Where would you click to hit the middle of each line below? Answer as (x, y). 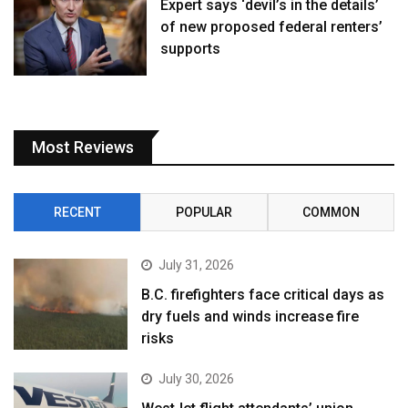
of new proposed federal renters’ (272, 26)
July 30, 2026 (197, 379)
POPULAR (204, 212)
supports (191, 48)
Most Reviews (83, 147)
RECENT (77, 212)
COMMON (331, 212)
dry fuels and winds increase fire (250, 316)
